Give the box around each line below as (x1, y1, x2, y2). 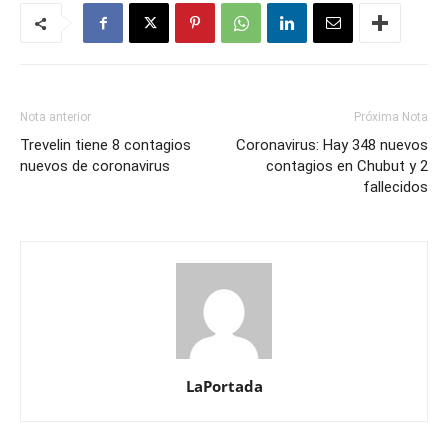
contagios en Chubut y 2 (266, 157, 428, 175)
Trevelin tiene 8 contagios (20, 136, 191, 154)
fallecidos (363, 178, 428, 196)
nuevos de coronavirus (20, 157, 170, 175)
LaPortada (185, 376, 263, 396)
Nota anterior (20, 110, 91, 124)
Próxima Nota (354, 110, 428, 124)
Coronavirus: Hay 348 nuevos (236, 136, 428, 154)
